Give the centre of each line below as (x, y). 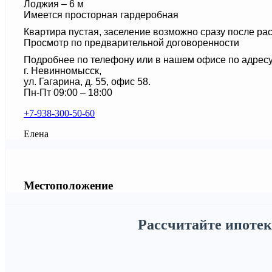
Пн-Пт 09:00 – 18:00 (68, 93)
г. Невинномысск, (63, 71)
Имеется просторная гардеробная (101, 15)
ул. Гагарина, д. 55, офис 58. (87, 82)
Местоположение (68, 186)
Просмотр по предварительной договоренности (131, 43)
